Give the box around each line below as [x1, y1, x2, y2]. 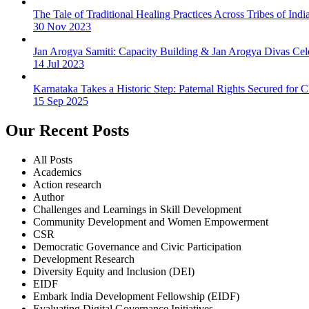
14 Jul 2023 [33, 57, 84, 70]
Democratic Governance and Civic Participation [33, 240, 241, 252]
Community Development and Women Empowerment [33, 215, 268, 228]
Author [33, 190, 64, 203]
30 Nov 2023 [33, 20, 91, 32]
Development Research [33, 252, 134, 265]
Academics [33, 166, 81, 178]
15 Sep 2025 [33, 94, 88, 107]
